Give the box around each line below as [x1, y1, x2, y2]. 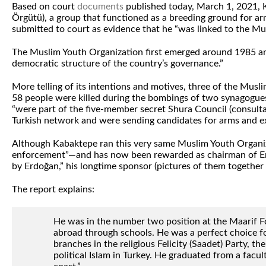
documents [77, 2, 123, 11]
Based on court [12, 2, 77, 11]
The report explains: [12, 185, 94, 194]
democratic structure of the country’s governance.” [12, 59, 223, 68]
